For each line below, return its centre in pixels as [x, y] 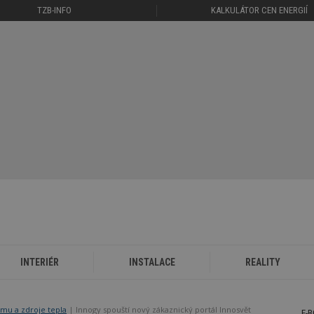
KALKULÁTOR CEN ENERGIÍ [260, 10]
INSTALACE [152, 262]
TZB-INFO [55, 10]
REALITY [263, 262]
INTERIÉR [39, 262]
